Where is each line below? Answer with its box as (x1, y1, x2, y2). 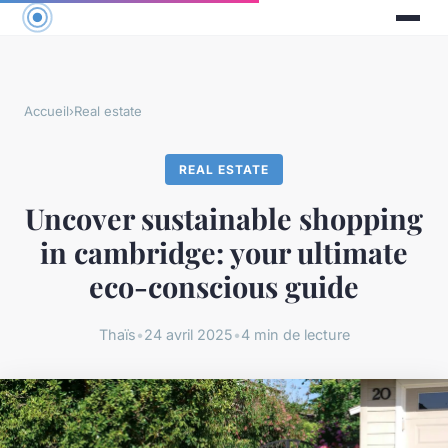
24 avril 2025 (143, 325, 233, 343)
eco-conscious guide (89, 267, 359, 306)
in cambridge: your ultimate (40, 233, 408, 272)
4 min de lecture (240, 325, 350, 343)
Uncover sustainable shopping (25, 199, 423, 238)
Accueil (24, 103, 69, 120)
